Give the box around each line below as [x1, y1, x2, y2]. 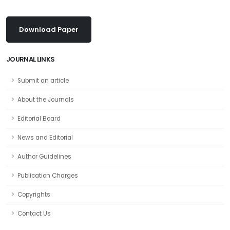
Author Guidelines [17, 152, 71, 161]
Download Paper [19, 25, 79, 34]
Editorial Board [17, 114, 61, 123]
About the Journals [17, 95, 74, 104]
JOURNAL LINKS [6, 54, 55, 64]
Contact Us [17, 209, 51, 218]
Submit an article [17, 76, 69, 85]
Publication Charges [17, 171, 78, 180]
